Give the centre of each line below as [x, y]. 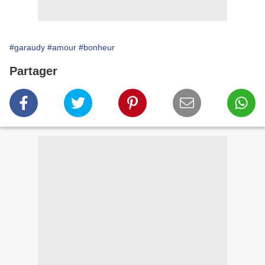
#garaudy [27, 47]
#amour [62, 47]
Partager [33, 71]
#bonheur [97, 47]
